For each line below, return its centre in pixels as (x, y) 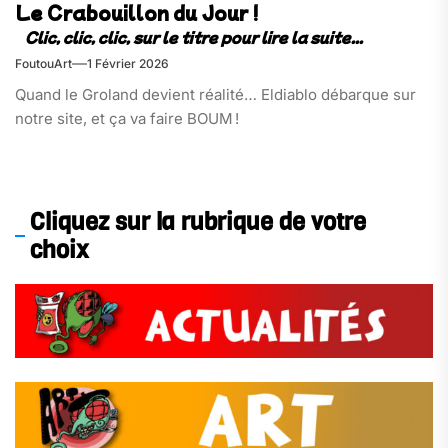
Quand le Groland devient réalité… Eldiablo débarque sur (215, 94)
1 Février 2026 (128, 63)
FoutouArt (43, 63)
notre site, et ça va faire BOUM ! (127, 118)
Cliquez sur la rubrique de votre (198, 222)
